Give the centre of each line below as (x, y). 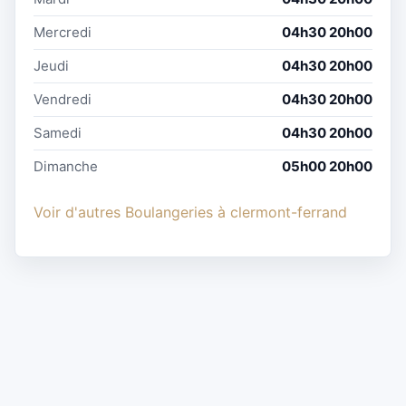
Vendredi (63, 99)
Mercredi (63, 32)
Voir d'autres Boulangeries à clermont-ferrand (190, 212)
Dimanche (66, 166)
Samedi (58, 132)
